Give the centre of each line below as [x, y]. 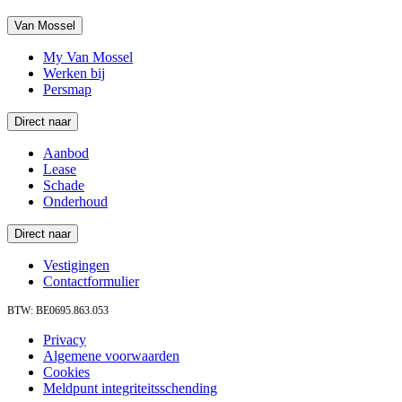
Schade [64, 185]
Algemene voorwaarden [111, 355]
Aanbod [66, 153]
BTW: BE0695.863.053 [58, 310]
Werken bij [74, 73]
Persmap [67, 89]
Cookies [66, 371]
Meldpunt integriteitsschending [130, 388]
